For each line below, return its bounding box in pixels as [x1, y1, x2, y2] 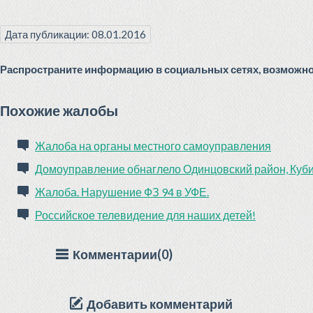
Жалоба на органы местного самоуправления [35, 139, 271, 152]
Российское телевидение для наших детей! [35, 208, 256, 221]
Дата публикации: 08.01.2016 [5, 28, 146, 41]
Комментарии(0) [68, 247, 173, 262]
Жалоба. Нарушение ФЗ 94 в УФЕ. [35, 185, 209, 198]
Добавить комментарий [82, 296, 233, 312]
